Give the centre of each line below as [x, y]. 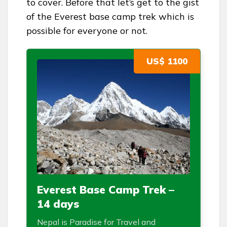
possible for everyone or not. [87, 31]
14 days [58, 203]
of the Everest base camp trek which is [110, 17]
